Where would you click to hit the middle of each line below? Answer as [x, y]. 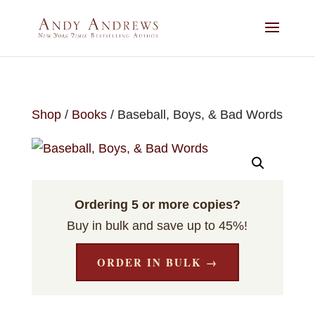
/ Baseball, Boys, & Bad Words [194, 115]
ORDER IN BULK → [157, 262]
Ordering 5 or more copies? [157, 205]
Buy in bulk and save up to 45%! [157, 226]
